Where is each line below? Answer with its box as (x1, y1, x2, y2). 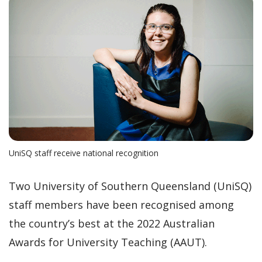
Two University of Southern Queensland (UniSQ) (9, 178, 251, 193)
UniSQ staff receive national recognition (9, 147, 158, 158)
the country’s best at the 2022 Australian (9, 216, 215, 230)
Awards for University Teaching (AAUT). (9, 235, 207, 249)
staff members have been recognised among (9, 197, 234, 212)
